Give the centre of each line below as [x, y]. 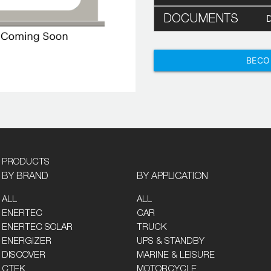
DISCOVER [24, 255]
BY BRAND [25, 176]
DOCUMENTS [201, 19]
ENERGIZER [27, 241]
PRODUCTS [26, 162]
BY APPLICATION [173, 176]
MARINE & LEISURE [176, 255]
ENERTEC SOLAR [37, 227]
